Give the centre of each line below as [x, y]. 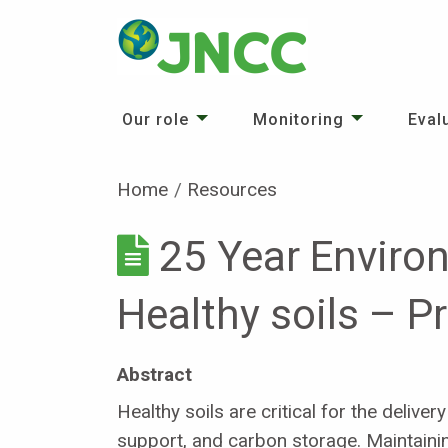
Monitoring [298, 119]
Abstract [154, 374]
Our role [155, 119]
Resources [232, 189]
